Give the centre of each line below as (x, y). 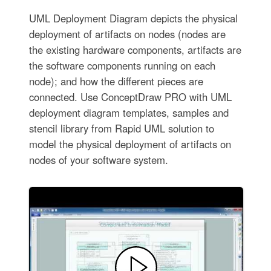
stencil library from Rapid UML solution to (121, 129)
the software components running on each (122, 66)
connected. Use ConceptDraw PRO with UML (130, 97)
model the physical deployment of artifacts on (130, 144)
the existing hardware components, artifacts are (135, 50)
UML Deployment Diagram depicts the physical (133, 18)
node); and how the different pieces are (116, 81)
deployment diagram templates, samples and (129, 113)
